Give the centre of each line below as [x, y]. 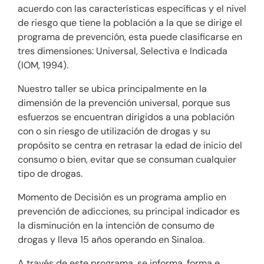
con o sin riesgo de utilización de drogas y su [114, 131]
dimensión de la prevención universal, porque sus [124, 103]
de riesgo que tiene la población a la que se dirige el [130, 22]
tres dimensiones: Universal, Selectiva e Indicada [123, 51]
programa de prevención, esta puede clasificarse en [130, 37]
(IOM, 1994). [43, 65]
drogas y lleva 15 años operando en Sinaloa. [111, 239]
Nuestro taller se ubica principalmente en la [112, 88]
